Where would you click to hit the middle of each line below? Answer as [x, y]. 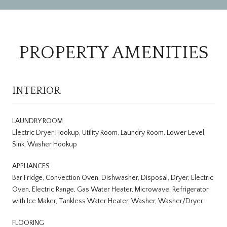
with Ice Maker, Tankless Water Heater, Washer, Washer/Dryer [108, 201]
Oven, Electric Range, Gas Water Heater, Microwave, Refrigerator [110, 189]
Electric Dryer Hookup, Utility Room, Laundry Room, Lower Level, [109, 133]
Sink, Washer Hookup [45, 144]
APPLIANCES [31, 166]
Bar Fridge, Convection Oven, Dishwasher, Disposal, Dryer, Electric [113, 178]
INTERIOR [36, 90]
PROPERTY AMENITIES [113, 52]
